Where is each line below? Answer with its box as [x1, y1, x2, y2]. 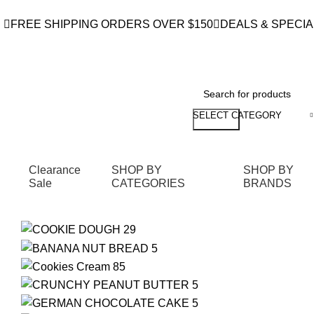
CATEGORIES [111, 177, 185, 189]
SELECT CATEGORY [193, 109, 282, 121]
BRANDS [243, 177, 292, 189]
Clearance [29, 163, 81, 176]
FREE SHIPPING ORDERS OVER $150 [11, 18, 213, 30]
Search [198, 113, 234, 125]
